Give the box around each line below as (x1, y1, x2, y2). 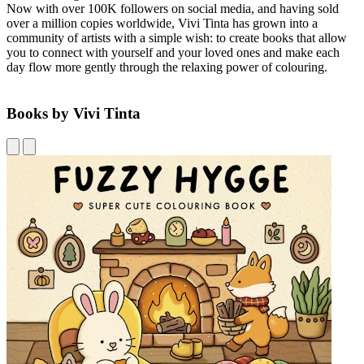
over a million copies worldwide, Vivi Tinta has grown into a (6, 16, 318, 31)
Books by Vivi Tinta (6, 105, 141, 123)
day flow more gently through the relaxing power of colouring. (6, 60, 327, 75)
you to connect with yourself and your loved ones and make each (6, 45, 340, 60)
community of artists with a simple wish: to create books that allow (6, 31, 347, 45)
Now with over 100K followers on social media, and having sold (6, 2, 339, 16)
